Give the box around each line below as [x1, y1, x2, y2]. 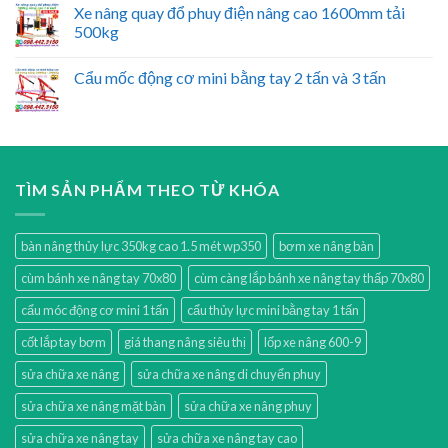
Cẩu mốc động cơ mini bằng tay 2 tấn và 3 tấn [74, 68, 386, 88]
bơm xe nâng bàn [279, 237, 374, 254]
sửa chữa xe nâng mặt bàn [21, 397, 166, 414]
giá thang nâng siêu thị [124, 333, 246, 350]
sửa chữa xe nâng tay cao [157, 429, 297, 446]
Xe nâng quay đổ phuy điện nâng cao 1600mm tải [74, 3, 405, 23]
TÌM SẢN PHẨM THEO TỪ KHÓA [15, 180, 280, 200]
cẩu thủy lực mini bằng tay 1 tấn [187, 301, 359, 318]
